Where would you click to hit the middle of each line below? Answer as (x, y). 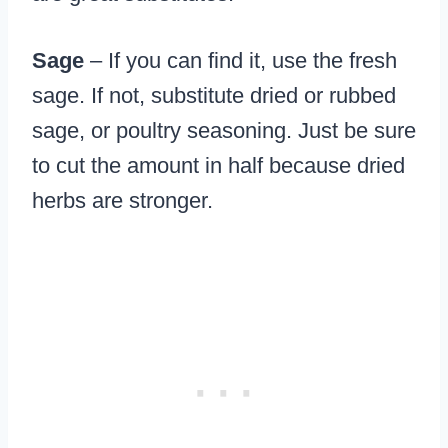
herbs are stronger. (122, 201)
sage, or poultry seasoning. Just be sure (224, 131)
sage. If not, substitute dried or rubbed (214, 96)
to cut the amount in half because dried (218, 166)
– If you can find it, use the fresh (240, 61)
